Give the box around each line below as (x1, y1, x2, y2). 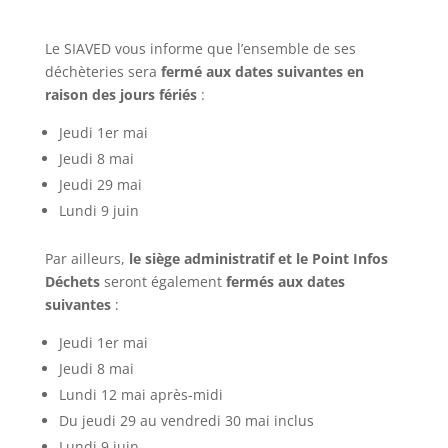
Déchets (44, 271, 100, 291)
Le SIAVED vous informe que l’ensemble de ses (44, 38, 356, 58)
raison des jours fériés (44, 84, 197, 104)
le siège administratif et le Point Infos (128, 248, 388, 268)
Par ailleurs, (44, 248, 129, 268)
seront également (99, 271, 226, 291)
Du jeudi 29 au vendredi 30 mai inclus (58, 410, 314, 430)
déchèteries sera (44, 61, 161, 81)
